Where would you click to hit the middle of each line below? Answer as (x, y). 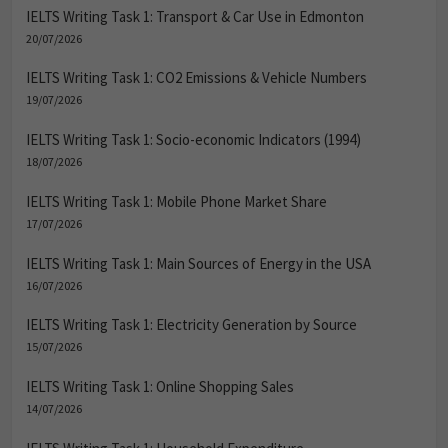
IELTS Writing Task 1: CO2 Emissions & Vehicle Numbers (196, 78)
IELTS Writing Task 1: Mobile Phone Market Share (176, 201)
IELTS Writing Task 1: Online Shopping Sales (160, 387)
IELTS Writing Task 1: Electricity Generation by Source (191, 325)
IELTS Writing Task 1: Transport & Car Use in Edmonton (195, 16)
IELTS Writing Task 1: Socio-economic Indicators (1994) (193, 140)
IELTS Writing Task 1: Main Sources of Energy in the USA (198, 263)
